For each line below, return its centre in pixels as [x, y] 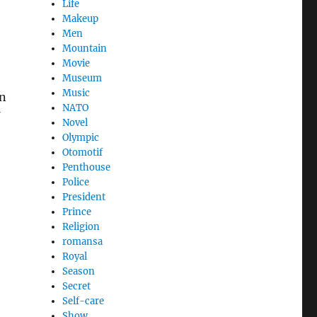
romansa [83, 241]
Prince [77, 212]
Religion [81, 226]
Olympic [81, 137]
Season [79, 271]
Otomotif [83, 152]
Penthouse [87, 167]
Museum [82, 78]
